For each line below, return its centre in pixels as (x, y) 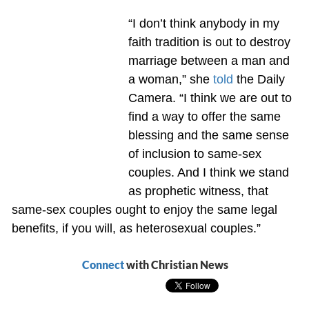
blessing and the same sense (208, 135)
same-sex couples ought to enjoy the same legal (144, 209)
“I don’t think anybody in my (203, 23)
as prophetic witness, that (198, 191)
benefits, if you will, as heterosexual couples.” (136, 228)
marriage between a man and (209, 60)
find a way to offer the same (204, 116)
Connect (103, 264)
